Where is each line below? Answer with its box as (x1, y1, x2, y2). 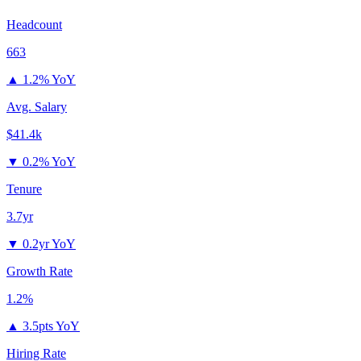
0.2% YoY (23, 155, 76, 169)
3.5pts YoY (23, 319, 80, 334)
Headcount (6, 18, 62, 32)
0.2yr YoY (23, 237, 76, 251)
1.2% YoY (23, 73, 76, 87)
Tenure (6, 182, 42, 197)
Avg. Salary (6, 100, 67, 114)
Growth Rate (6, 264, 73, 279)
